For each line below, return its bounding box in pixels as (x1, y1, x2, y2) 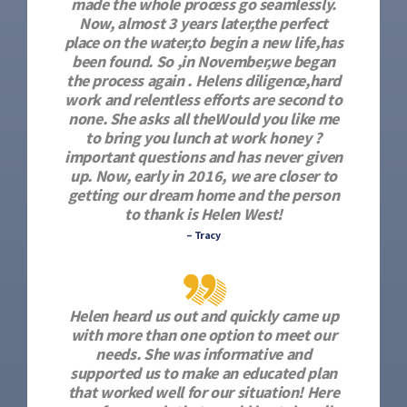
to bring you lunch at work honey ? (85, 127, 322, 148)
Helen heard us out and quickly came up (68, 305, 339, 326)
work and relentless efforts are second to (65, 89, 342, 110)
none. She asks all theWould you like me (68, 108, 339, 129)
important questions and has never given (65, 146, 342, 167)
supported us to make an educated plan (70, 362, 337, 383)
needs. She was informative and (95, 343, 312, 364)
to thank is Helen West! (124, 203, 283, 224)
